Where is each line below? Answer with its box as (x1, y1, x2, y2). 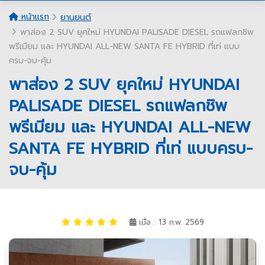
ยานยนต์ (60, 11, 91, 24)
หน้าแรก (18, 10, 49, 23)
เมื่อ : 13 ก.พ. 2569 (135, 216, 204, 228)
